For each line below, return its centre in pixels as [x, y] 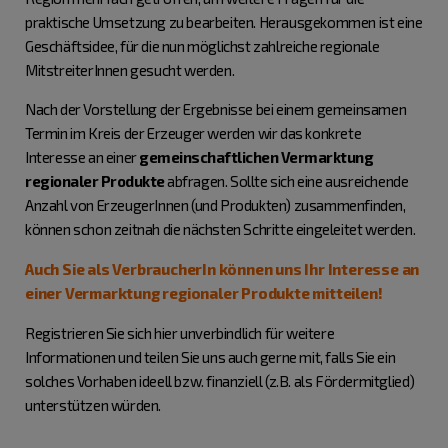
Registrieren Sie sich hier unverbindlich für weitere [180, 333]
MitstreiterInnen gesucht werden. [131, 70]
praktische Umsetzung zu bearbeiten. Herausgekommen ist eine [224, 22]
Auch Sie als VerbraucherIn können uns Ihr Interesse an [222, 269]
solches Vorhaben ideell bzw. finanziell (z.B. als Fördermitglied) [220, 381]
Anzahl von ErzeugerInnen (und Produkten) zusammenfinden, [215, 205]
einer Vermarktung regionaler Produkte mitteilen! [204, 293]
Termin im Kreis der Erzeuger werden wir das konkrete [193, 133]
